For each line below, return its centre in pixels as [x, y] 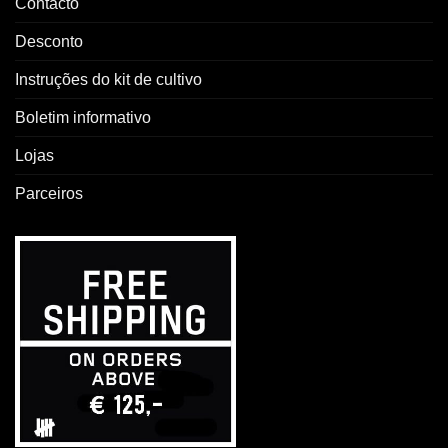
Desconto [49, 42]
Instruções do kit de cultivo [108, 80]
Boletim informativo [83, 118]
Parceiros [49, 194]
